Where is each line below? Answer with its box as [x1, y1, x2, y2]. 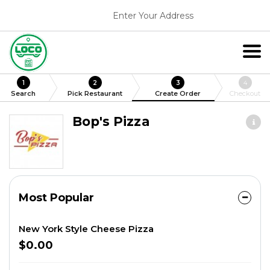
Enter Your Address [113, 10, 193, 21]
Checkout [230, 89, 261, 98]
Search [11, 89, 36, 98]
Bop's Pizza [72, 114, 149, 129]
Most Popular [19, 191, 94, 204]
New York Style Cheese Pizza [19, 223, 154, 234]
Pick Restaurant [67, 89, 123, 98]
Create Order [155, 89, 201, 98]
